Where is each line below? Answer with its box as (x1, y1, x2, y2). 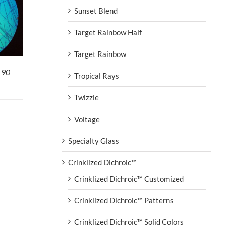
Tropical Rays (74, 71, 119, 80)
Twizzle (74, 92, 99, 102)
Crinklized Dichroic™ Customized (74, 174, 184, 183)
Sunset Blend (74, 6, 118, 15)
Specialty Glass (68, 136, 119, 145)
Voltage (74, 114, 100, 124)
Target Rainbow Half (74, 27, 142, 37)
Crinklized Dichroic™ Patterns (74, 195, 174, 205)
